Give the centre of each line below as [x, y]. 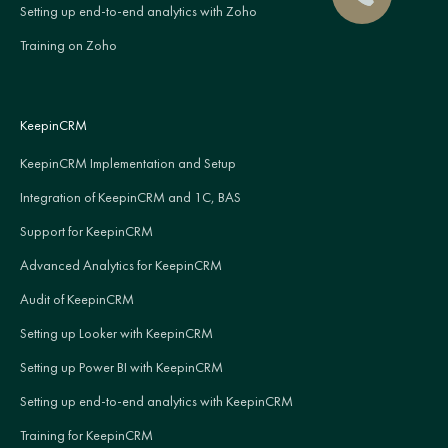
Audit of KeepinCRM [77, 298]
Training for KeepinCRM [86, 434]
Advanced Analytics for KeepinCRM [121, 264]
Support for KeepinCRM [86, 230]
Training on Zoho [68, 44]
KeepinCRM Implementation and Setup [128, 162]
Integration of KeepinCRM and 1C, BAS [130, 196]
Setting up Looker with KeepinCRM [116, 332]
